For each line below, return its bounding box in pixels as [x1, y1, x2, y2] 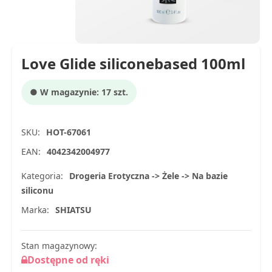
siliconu [21, 184, 53, 196]
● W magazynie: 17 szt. [30, 86, 128, 98]
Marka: [21, 203, 49, 216]
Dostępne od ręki [27, 253, 109, 267]
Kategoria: [21, 169, 63, 182]
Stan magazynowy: [21, 239, 97, 251]
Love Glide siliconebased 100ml [21, 53, 245, 73]
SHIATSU [55, 203, 92, 216]
